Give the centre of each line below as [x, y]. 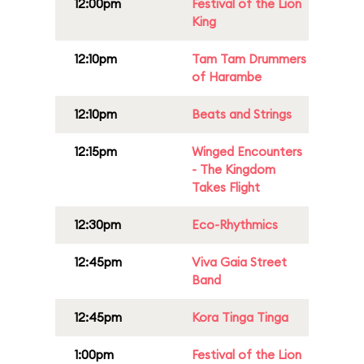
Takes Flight [226, 187]
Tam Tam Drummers [249, 59]
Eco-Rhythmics [235, 225]
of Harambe [227, 77]
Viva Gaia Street [239, 262]
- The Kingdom [234, 169]
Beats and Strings [242, 114]
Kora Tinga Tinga [240, 317]
